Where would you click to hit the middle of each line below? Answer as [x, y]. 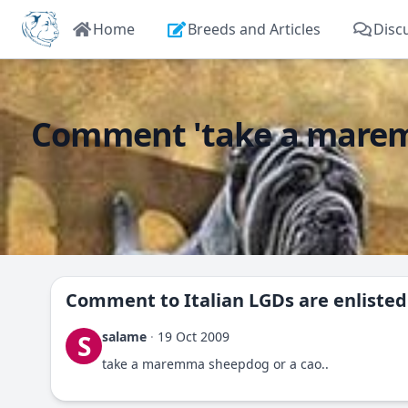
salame [124, 337]
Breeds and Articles [254, 29]
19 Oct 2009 [194, 337]
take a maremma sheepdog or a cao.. [215, 364]
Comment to [125, 300]
